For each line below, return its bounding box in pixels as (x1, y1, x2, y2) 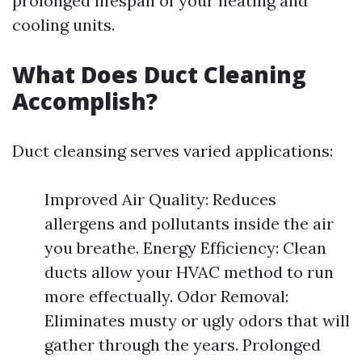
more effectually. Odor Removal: (44, 286, 288, 306)
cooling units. (12, 15, 115, 35)
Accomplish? (12, 86, 158, 116)
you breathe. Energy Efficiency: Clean (44, 238, 326, 258)
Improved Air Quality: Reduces (44, 189, 276, 209)
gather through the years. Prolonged (44, 335, 321, 355)
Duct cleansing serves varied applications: (12, 141, 333, 161)
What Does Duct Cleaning (12, 59, 306, 90)
